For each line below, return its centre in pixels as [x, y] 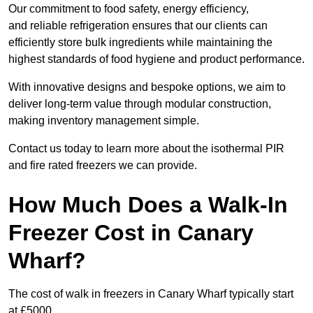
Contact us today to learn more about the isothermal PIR [146, 149]
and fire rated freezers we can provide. [103, 166]
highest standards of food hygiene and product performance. [156, 59]
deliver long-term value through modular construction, [140, 104]
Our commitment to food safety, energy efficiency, [129, 9]
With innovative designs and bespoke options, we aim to [147, 87]
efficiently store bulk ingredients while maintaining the [140, 43]
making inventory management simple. [104, 121]
